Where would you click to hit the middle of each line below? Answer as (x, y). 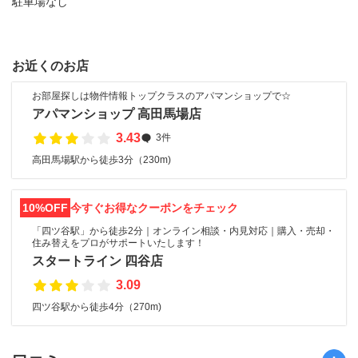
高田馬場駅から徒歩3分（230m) (101, 159)
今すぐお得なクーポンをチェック (154, 207)
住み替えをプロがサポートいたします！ (118, 243)
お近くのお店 (50, 66)
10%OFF (45, 207)
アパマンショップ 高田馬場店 (117, 113)
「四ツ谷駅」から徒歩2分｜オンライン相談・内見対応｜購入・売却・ (183, 231)
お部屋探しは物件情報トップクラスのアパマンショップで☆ (161, 95)
